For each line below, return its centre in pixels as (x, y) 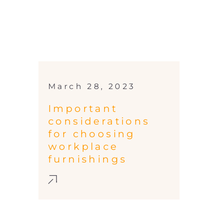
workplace (83, 147)
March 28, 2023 (92, 87)
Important (83, 109)
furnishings (88, 159)
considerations (99, 121)
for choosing (92, 134)
